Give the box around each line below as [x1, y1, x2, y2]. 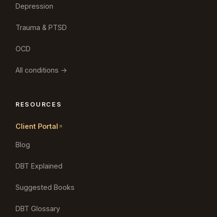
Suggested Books [15, 183, 75, 191]
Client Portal [15, 122, 58, 131]
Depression [15, 1, 53, 10]
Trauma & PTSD [15, 23, 67, 31]
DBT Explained [15, 161, 62, 170]
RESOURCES [15, 100, 62, 108]
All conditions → [15, 65, 67, 74]
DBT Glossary [15, 204, 60, 213]
